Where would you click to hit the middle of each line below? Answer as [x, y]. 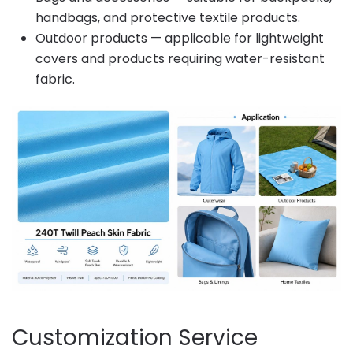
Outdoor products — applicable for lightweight [180, 38]
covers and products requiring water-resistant [180, 58]
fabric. [55, 79]
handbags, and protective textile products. [168, 17]
